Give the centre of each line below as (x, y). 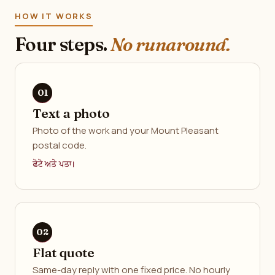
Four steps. (63, 45)
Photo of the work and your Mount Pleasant (126, 130)
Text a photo (71, 113)
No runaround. (170, 45)
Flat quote (64, 252)
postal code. (60, 145)
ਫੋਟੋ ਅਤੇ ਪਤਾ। (54, 165)
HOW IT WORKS (54, 16)
